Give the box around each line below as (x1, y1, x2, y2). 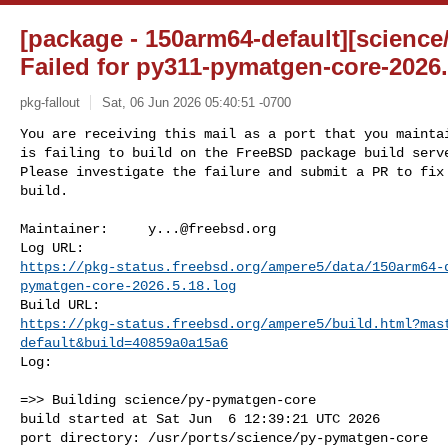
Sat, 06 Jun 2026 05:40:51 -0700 (101, 94, 291, 110)
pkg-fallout (20, 94, 80, 110)
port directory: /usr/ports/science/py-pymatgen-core (20, 429, 428, 446)
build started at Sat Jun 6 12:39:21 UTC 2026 (20, 410, 380, 427)
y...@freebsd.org (148, 220, 276, 237)
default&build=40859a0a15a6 (20, 334, 228, 351)
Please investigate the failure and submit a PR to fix (20, 163, 444, 180)
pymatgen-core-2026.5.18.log (20, 277, 236, 294)
